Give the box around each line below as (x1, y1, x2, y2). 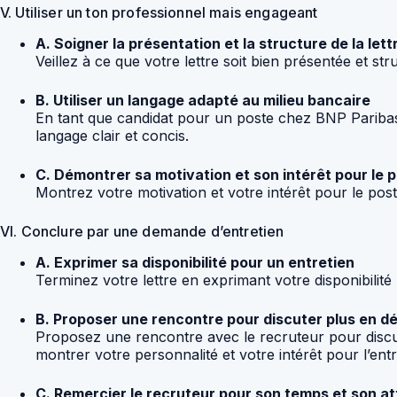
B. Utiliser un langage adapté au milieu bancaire (35, 90, 370, 109)
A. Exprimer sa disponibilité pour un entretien (35, 253, 354, 271)
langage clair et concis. (35, 126, 189, 144)
